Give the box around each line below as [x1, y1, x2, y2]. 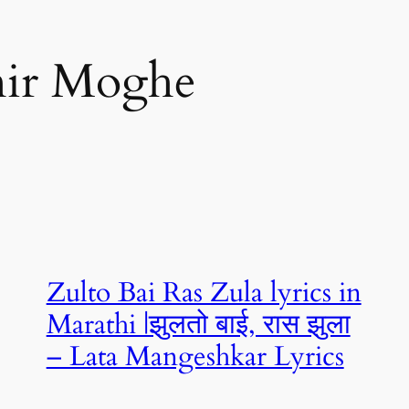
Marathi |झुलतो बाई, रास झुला [46, 306, 351, 343]
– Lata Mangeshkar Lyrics [46, 338, 344, 375]
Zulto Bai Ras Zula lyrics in [46, 274, 362, 311]
